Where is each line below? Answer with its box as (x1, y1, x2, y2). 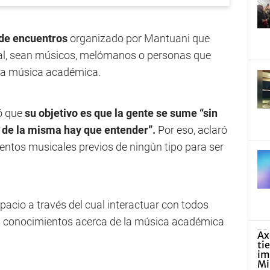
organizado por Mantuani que (67, 32, 210, 45)
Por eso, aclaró (158, 124, 227, 136)
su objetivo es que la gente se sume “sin (25, 107, 218, 119)
